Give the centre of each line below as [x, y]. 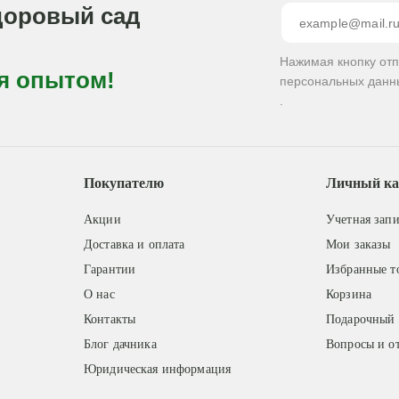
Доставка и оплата [134, 244]
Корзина [349, 294]
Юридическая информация [157, 369]
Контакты [110, 319]
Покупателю [123, 183]
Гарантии [110, 269]
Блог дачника [120, 344]
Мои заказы [358, 244]
